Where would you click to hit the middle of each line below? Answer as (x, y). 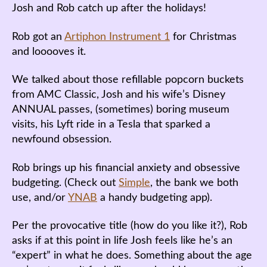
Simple (134, 183)
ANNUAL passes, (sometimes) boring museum (121, 110)
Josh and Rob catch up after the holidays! (109, 8)
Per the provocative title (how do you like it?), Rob (130, 226)
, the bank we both (194, 183)
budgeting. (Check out (65, 183)
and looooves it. (49, 52)
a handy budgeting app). (155, 198)
